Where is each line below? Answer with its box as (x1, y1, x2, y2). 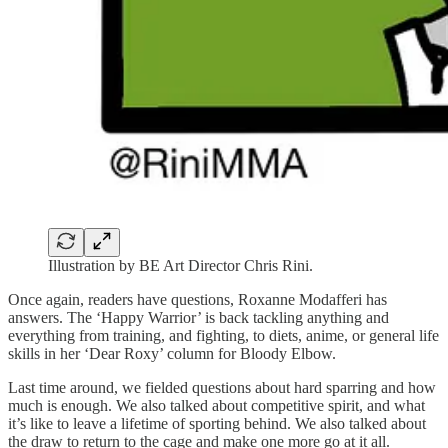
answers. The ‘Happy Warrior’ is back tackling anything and (8, 308, 389, 326)
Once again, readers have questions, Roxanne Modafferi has (8, 290, 387, 308)
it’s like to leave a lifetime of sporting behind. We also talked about (8, 414, 426, 432)
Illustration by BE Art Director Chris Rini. (48, 256, 313, 274)
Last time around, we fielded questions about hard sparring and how (8, 378, 436, 396)
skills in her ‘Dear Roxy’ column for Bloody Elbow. (8, 344, 336, 362)
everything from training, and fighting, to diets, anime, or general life (8, 326, 439, 344)
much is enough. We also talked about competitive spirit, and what (8, 396, 425, 414)
